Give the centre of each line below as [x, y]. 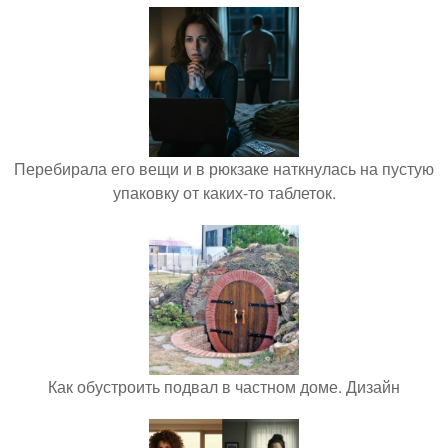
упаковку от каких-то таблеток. [224, 192]
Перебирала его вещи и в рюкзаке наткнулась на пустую [224, 168]
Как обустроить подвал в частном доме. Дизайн [224, 386]
